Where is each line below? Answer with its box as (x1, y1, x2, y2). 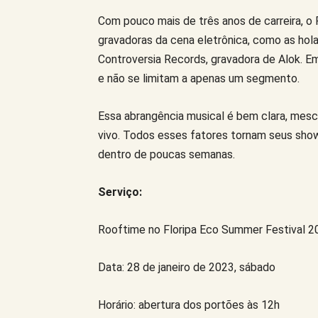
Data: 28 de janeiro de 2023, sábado (98, 261, 275, 275)
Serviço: (98, 185, 145, 199)
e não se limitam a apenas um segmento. (98, 72, 300, 86)
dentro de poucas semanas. (98, 148, 235, 162)
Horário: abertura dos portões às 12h (98, 298, 280, 312)
